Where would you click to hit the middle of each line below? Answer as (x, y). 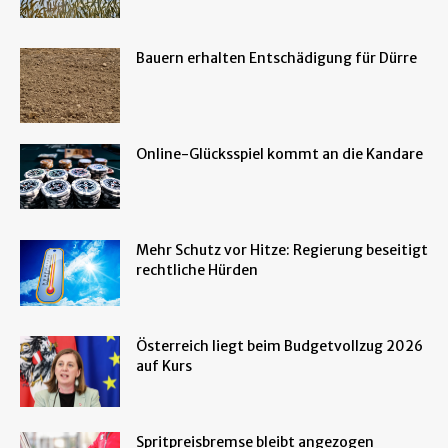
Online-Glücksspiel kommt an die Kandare (279, 153)
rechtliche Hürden (197, 269)
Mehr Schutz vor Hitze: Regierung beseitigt (282, 249)
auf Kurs (164, 365)
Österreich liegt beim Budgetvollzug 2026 (279, 345)
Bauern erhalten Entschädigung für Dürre (276, 57)
